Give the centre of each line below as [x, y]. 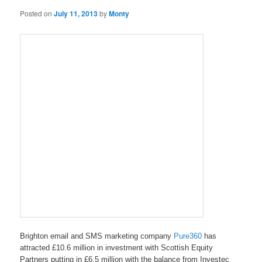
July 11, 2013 [76, 14]
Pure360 [188, 236]
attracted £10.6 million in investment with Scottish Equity [117, 247]
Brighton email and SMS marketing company [97, 236]
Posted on [36, 13]
